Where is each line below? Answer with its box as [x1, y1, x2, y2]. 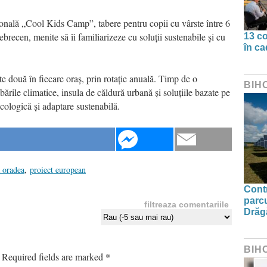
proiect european [30, 163, 86, 175]
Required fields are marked [2, 250, 105, 263]
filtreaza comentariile [144, 199, 229, 209]
